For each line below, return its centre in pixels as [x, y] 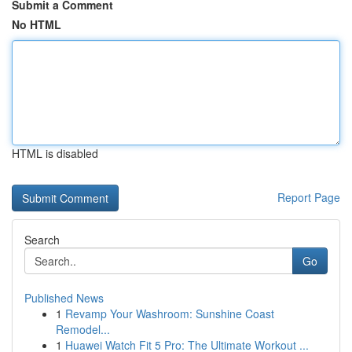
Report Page [309, 197]
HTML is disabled [55, 153]
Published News [64, 298]
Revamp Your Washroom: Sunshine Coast [170, 313]
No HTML [37, 24]
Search [42, 240]
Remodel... [83, 329]
